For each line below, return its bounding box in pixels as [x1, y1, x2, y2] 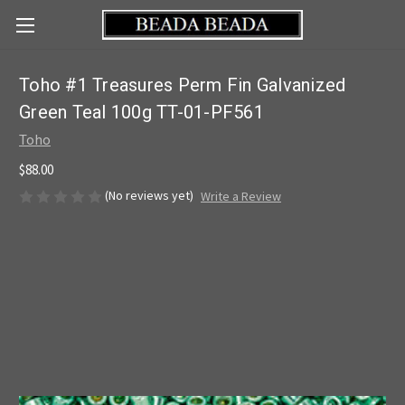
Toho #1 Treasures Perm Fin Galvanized [19, 74, 346, 97]
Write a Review [200, 188, 281, 205]
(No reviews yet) [105, 186, 193, 203]
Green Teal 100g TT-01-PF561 [19, 101, 264, 124]
